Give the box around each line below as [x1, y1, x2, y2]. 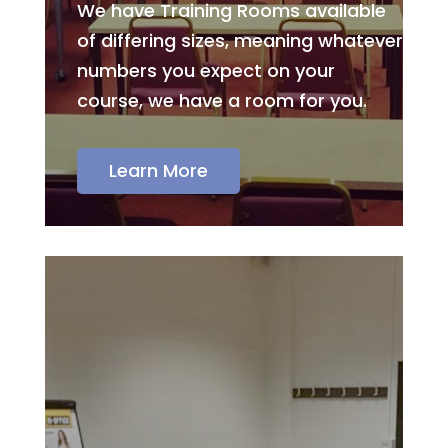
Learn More [108, 158, 208, 184]
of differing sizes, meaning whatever [76, 28, 403, 54]
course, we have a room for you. [76, 88, 367, 114]
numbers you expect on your [76, 58, 335, 84]
